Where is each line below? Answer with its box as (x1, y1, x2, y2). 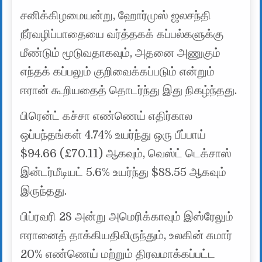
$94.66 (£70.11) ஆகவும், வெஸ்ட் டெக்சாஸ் (20, 147, 232, 161)
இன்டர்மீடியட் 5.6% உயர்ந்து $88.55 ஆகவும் (20, 166, 227, 180)
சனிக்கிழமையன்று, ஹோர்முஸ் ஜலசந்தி (20, 9, 212, 23)
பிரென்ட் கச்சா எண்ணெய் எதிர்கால (20, 109, 193, 123)
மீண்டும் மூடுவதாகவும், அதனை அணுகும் (20, 46, 221, 60)
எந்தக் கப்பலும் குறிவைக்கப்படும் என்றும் (20, 65, 215, 79)
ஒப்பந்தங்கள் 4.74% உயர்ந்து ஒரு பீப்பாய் (20, 128, 206, 142)
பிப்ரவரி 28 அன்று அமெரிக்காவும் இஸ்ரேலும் (20, 210, 234, 224)
